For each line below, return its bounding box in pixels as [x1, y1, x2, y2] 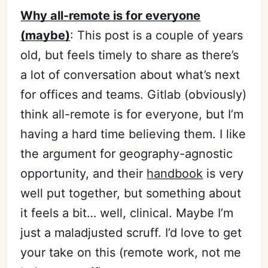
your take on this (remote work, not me [20, 245, 242, 260]
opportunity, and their [20, 166, 147, 181]
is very [203, 166, 244, 181]
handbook [147, 166, 203, 181]
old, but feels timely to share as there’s [20, 47, 239, 62]
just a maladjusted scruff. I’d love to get [20, 225, 242, 240]
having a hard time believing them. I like [20, 126, 246, 141]
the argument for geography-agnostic [20, 146, 233, 161]
